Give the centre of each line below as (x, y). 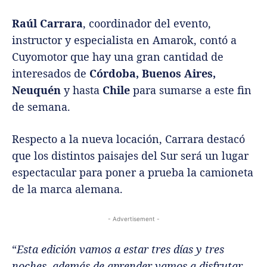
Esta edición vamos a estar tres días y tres (120, 249)
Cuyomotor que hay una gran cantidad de (118, 56)
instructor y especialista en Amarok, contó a (124, 40)
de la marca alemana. (67, 189)
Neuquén (36, 90)
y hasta (82, 90)
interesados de (51, 73)
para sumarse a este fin (191, 90)
